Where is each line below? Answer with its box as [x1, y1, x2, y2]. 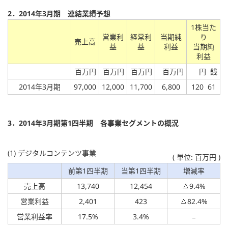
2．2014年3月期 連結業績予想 [8, 8, 110, 18]
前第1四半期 [68, 165, 108, 176]
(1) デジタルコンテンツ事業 [8, 148, 96, 158]
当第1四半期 [121, 165, 161, 176]
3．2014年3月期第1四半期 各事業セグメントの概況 [8, 118, 179, 128]
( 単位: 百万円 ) [173, 152, 220, 162]
